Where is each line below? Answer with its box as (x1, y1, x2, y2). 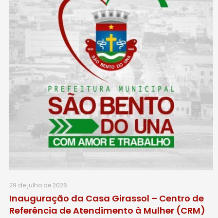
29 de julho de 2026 (9, 181, 67, 190)
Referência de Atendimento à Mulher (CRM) (9, 204, 205, 217)
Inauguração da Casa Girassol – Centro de (9, 192, 204, 205)
